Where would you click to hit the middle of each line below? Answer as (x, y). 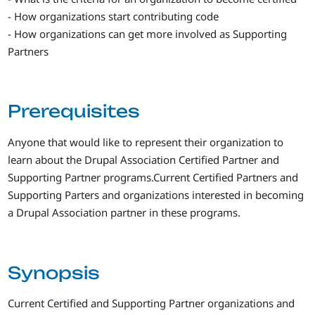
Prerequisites (74, 111)
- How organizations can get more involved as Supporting (148, 33)
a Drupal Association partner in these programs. (124, 213)
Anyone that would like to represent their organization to (146, 142)
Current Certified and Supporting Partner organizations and (152, 303)
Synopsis (54, 272)
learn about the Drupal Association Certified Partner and (144, 160)
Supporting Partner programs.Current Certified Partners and (153, 178)
